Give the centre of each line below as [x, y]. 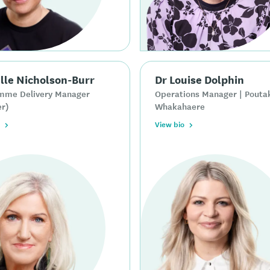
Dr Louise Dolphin [199, 79]
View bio [170, 124]
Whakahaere [180, 106]
